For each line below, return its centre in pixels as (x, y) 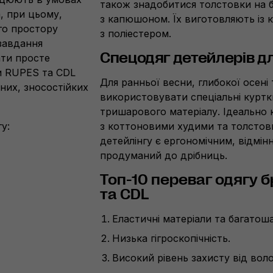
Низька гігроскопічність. (171, 238)
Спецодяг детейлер (171, 58)
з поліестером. (136, 34)
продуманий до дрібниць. (164, 155)
